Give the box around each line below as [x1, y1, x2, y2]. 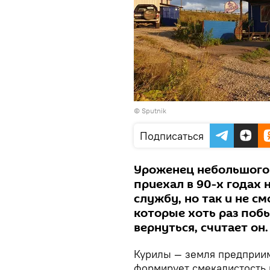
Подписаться [140, 129, 204, 143]
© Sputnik [134, 106, 166, 115]
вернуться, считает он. [134, 219, 268, 236]
